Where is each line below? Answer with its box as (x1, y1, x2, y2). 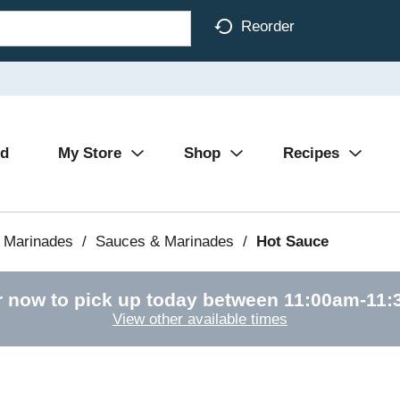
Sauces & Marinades (95, 233, 234, 250)
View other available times (112, 311, 287, 328)
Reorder (241, 17, 295, 35)
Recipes (283, 145, 339, 162)
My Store (58, 145, 121, 162)
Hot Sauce (255, 233, 329, 250)
